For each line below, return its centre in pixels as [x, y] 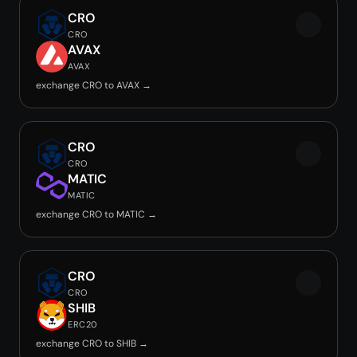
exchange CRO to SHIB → [92, 343]
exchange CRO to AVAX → [94, 85]
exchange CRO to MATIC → [96, 214]
